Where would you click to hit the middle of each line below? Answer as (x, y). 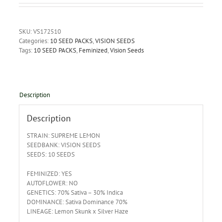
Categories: (34, 41)
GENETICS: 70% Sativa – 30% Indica (75, 193)
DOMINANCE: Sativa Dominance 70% (77, 202)
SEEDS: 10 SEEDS (51, 155)
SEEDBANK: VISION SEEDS (63, 145)
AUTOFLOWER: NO (52, 183)
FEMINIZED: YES (49, 174)
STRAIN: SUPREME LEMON (63, 136)
